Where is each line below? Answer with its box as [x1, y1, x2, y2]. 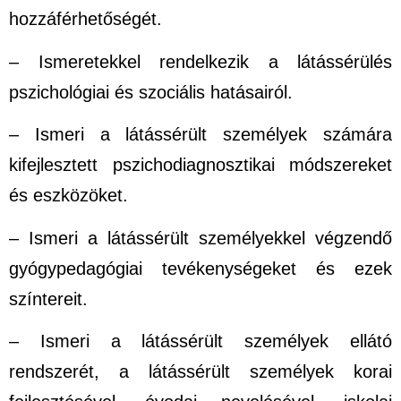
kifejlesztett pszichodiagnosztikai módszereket [9, 155, 392, 175]
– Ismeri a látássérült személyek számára [9, 124, 392, 145]
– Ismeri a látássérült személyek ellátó [9, 331, 392, 352]
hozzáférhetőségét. [9, 9, 162, 30]
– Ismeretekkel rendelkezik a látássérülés [9, 51, 392, 72]
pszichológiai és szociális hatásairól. [9, 81, 293, 102]
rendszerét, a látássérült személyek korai [9, 362, 392, 382]
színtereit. [9, 288, 88, 309]
